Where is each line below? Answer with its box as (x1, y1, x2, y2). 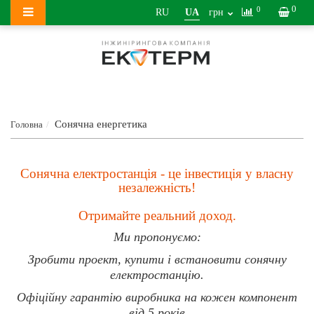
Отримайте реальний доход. (78, 208, 236, 223)
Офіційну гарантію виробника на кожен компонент (17, 290, 297, 304)
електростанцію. (110, 268, 204, 282)
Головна (11, 119, 43, 130)
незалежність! (118, 180, 196, 195)
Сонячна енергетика (55, 118, 147, 130)
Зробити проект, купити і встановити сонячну (27, 252, 287, 266)
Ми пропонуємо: (113, 230, 201, 244)
